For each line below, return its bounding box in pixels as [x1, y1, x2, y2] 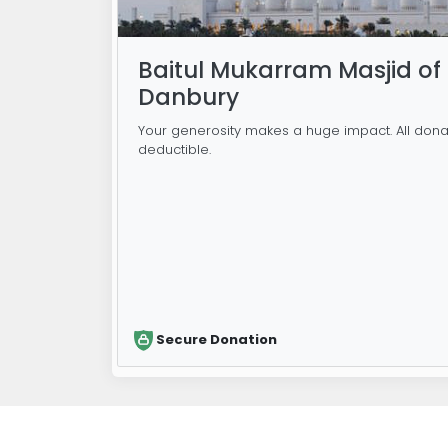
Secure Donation [156, 329, 278, 349]
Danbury [137, 81, 239, 114]
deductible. [137, 140, 211, 160]
